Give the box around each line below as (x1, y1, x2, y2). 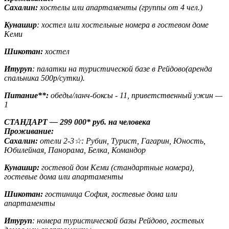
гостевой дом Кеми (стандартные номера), (39, 163, 194, 172)
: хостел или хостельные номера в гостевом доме (37, 20, 209, 30)
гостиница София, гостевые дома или (43, 190, 177, 199)
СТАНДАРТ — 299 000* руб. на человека (4, 118, 150, 127)
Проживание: (4, 127, 54, 136)
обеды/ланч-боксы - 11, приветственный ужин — (49, 91, 222, 100)
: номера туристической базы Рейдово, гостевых (32, 216, 204, 225)
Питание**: (4, 91, 49, 100)
